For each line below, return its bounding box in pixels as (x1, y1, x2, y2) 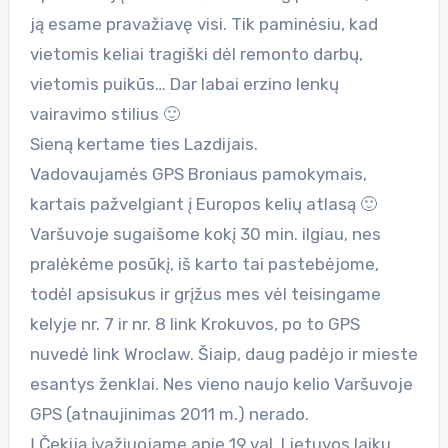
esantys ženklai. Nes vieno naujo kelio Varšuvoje (29, 373, 413, 394)
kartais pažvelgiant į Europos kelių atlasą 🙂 (29, 193, 377, 214)
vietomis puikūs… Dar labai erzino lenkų (29, 73, 339, 94)
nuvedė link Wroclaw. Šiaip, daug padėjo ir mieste (29, 343, 418, 364)
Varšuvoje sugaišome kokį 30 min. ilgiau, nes (29, 223, 381, 244)
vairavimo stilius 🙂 (29, 103, 180, 124)
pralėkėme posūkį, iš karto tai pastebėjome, (29, 253, 379, 274)
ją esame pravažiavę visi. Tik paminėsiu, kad (29, 13, 378, 34)
